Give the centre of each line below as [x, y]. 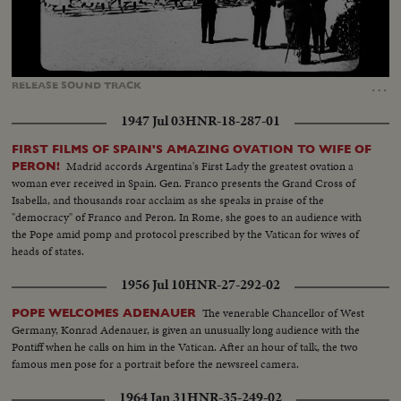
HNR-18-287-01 [233, 121]
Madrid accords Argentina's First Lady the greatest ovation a [210, 166]
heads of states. [48, 252]
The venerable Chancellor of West [284, 313]
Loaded [186, 66]
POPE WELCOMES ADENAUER [104, 313]
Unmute [82, 67]
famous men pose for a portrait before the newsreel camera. [156, 364]
